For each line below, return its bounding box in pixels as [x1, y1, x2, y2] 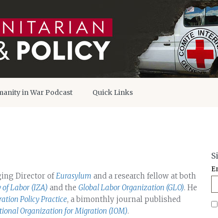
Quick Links [92, 88, 133, 97]
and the [48, 183, 78, 192]
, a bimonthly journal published [67, 195, 181, 204]
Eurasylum [56, 171, 91, 181]
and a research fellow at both [91, 171, 196, 181]
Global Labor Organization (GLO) [78, 183, 184, 192]
